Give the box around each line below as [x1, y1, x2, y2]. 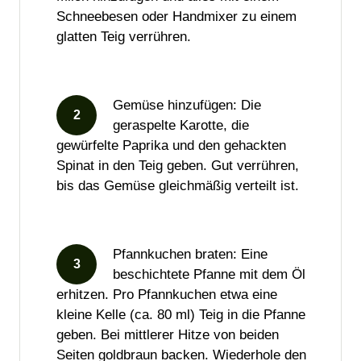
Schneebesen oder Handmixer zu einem [56, 9, 297, 25]
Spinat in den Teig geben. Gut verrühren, [56, 158, 299, 174]
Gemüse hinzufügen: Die [113, 98, 261, 114]
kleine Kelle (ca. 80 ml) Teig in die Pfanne [56, 307, 305, 323]
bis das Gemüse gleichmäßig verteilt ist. [56, 178, 299, 194]
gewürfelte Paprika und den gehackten [56, 138, 286, 154]
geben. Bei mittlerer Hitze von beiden [56, 327, 279, 343]
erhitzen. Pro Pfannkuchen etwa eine [56, 287, 277, 303]
